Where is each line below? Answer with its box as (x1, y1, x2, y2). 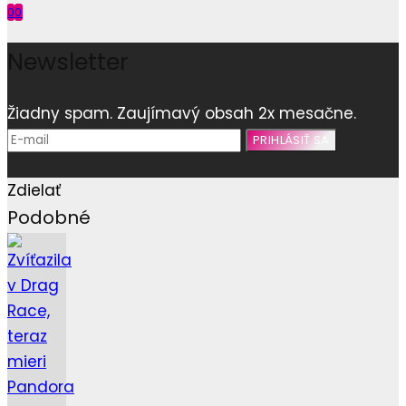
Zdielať (7, 179, 61, 201)
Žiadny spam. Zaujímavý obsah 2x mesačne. (7, 101, 356, 124)
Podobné (7, 204, 91, 230)
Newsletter (7, 45, 129, 79)
